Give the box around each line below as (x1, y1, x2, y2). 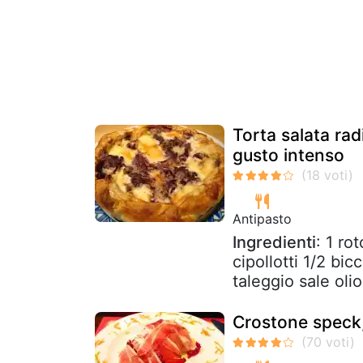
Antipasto (233, 210, 292, 227)
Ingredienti (233, 232, 316, 252)
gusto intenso (233, 144, 344, 165)
